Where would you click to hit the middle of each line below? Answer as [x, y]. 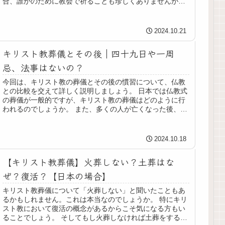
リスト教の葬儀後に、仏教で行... [55, 118]
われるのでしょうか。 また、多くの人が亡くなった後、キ [95, 109]
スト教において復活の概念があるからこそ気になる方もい [94, 209]
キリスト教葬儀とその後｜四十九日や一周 [89, 53]
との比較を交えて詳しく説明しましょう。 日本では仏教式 [95, 91]
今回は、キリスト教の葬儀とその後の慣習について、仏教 [94, 82]
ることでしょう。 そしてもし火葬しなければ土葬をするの [95, 218]
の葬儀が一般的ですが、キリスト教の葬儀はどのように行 [94, 100]
